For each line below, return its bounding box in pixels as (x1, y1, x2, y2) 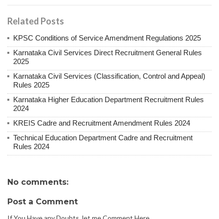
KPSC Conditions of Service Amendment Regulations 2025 (13, 33, 201, 42)
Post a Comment (7, 197, 78, 206)
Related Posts (7, 15, 64, 26)
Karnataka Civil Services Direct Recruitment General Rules (13, 48, 202, 57)
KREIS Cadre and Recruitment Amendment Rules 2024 (13, 118, 190, 127)
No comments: (7, 177, 68, 187)
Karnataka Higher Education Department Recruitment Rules (13, 95, 204, 104)
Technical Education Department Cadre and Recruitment (13, 133, 193, 142)
